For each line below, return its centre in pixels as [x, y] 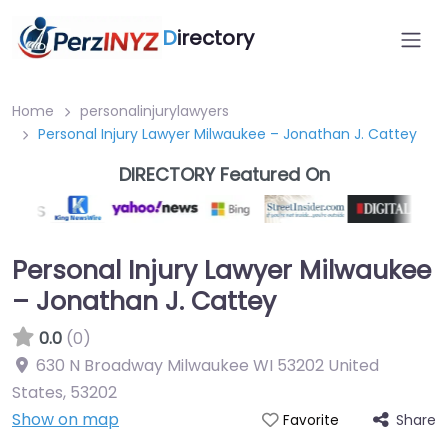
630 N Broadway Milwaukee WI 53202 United [207, 365]
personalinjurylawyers [154, 111]
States [37, 392]
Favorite [310, 420]
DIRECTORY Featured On [224, 174]
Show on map [65, 419]
